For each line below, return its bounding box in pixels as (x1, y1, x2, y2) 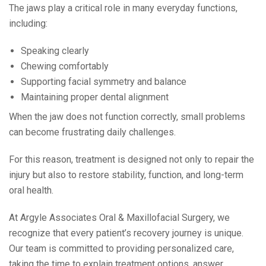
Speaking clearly (21, 45, 89, 56)
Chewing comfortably (21, 60, 109, 72)
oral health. (9, 184, 53, 196)
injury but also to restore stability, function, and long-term (9, 169, 243, 180)
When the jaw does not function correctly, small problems (9, 110, 245, 122)
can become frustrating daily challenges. (9, 126, 176, 138)
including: (9, 17, 47, 29)
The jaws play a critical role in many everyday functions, (9, 2, 237, 14)
